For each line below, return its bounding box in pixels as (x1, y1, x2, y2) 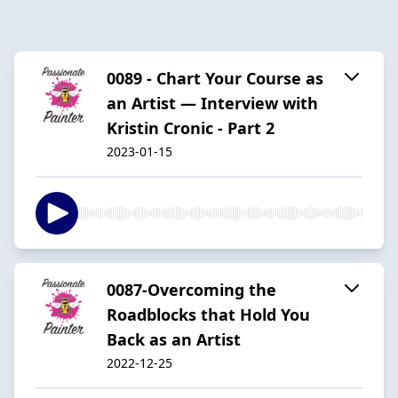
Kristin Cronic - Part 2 (107, 116, 275, 139)
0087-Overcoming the (107, 278, 276, 300)
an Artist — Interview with (107, 92, 318, 114)
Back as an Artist (107, 328, 241, 350)
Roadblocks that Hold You (107, 303, 310, 325)
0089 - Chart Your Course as (107, 67, 323, 89)
